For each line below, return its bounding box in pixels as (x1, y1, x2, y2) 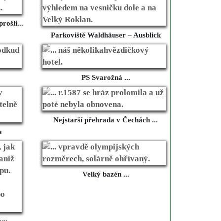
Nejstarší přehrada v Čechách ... (53, 116, 158, 124)
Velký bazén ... (82, 170, 129, 179)
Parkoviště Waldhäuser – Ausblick (50, 31, 161, 39)
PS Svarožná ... (81, 74, 130, 82)
